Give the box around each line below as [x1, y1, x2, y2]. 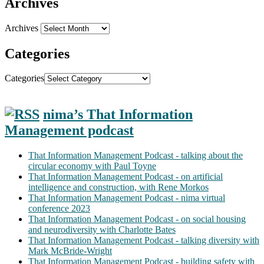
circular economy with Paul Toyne [28, 161, 156, 171]
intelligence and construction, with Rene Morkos [28, 182, 209, 193]
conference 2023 [28, 203, 90, 214]
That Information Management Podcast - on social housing [28, 214, 246, 225]
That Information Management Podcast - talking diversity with [28, 235, 259, 246]
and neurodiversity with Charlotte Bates [28, 225, 176, 235]
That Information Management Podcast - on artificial [28, 171, 223, 182]
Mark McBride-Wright [28, 246, 112, 256]
